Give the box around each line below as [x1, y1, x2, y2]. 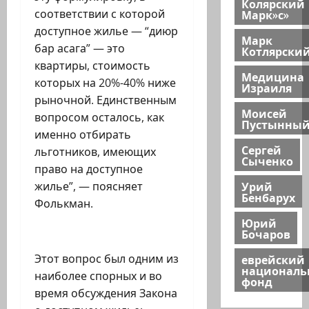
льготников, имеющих [34, 144, 156, 160]
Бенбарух [241, 188, 295, 206]
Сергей [241, 141, 281, 158]
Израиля [241, 79, 292, 96]
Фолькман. [34, 196, 93, 212]
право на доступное [34, 161, 143, 177]
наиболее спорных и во [34, 268, 162, 284]
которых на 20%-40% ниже [34, 75, 176, 91]
